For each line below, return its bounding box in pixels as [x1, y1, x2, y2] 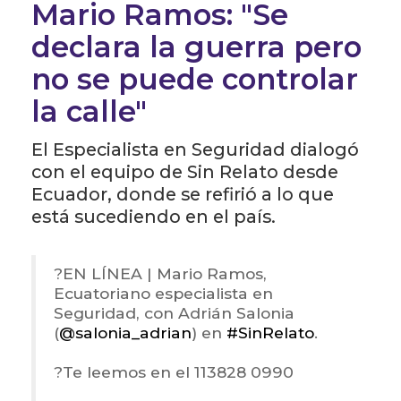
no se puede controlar [31, 61, 358, 97]
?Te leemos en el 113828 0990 [54, 362, 294, 381]
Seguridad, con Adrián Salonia [54, 303, 294, 322]
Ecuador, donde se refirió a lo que [31, 183, 334, 205]
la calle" [31, 93, 147, 129]
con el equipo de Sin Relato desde [31, 160, 338, 183]
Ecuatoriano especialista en [54, 283, 273, 303]
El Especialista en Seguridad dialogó [31, 138, 359, 160]
